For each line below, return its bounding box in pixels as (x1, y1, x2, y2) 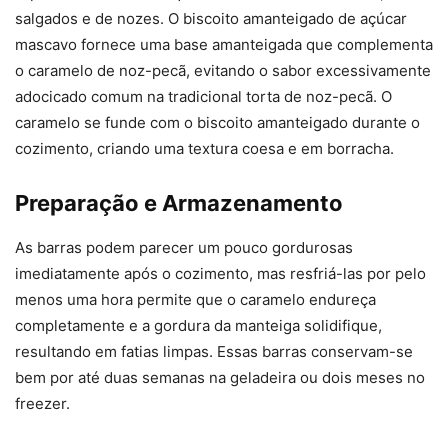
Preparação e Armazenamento (15, 189, 343, 216)
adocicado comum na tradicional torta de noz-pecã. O (15, 86, 392, 106)
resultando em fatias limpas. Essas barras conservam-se (15, 341, 413, 361)
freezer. (15, 393, 70, 413)
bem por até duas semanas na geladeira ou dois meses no (15, 367, 425, 387)
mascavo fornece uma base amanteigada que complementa (15, 34, 433, 54)
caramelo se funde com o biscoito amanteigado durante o (15, 112, 420, 132)
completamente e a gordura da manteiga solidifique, (15, 315, 382, 335)
